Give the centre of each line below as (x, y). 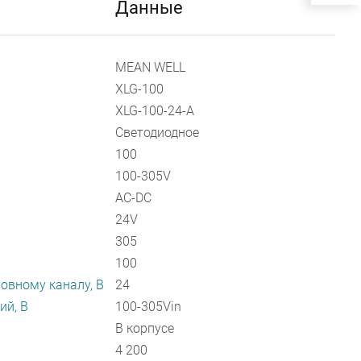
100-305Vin (148, 307)
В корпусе (144, 328)
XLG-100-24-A (154, 111)
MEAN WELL (150, 67)
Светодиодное (157, 133)
